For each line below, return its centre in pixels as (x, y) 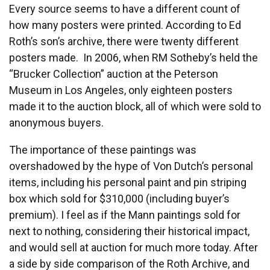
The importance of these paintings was (103, 149)
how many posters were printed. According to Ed (125, 25)
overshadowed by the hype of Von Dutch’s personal (131, 166)
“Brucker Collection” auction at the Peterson (114, 74)
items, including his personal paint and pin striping (128, 182)
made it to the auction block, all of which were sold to (135, 106)
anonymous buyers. (58, 122)
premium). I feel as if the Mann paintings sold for (125, 215)
